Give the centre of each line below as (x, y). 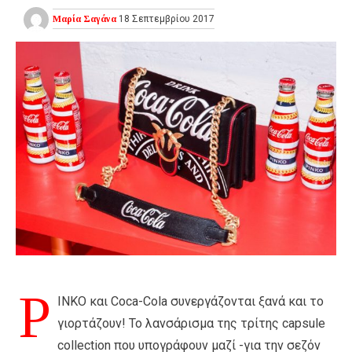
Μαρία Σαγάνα (84, 18)
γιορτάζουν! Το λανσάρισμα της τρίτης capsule (191, 323)
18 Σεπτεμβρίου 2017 (165, 18)
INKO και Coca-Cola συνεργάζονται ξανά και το (191, 301)
